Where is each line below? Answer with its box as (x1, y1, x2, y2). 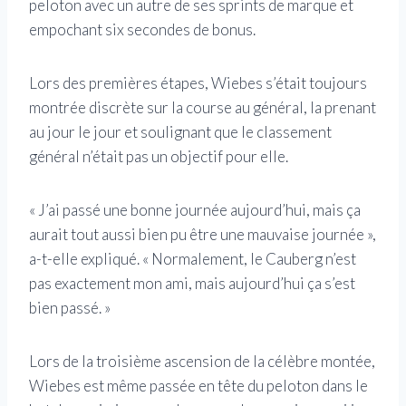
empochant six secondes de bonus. (29, 19, 256, 39)
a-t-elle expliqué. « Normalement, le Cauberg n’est (29, 248, 356, 268)
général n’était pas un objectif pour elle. (29, 146, 288, 166)
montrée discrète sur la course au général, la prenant (29, 97, 376, 117)
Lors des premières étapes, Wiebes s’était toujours (29, 72, 367, 92)
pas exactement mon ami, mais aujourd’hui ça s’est (29, 273, 355, 293)
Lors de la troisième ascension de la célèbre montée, (29, 351, 375, 371)
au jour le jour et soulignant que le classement (29, 121, 332, 141)
